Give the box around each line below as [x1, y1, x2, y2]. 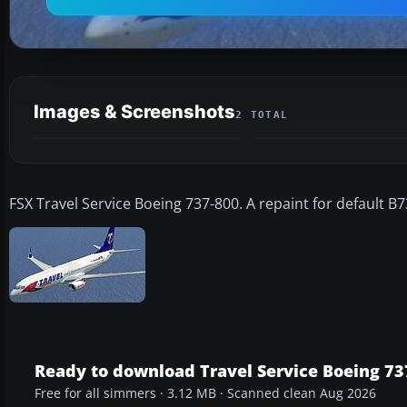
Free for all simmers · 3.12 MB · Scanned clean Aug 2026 [35, 384, 376, 402]
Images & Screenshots [34, 100, 235, 123]
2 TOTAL [235, 108, 289, 121]
